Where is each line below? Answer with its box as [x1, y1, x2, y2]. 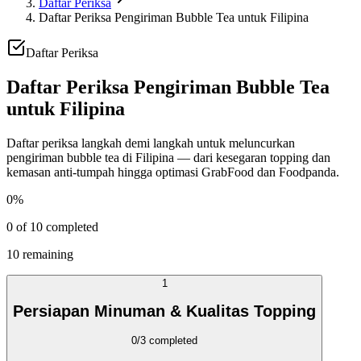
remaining [19, 247, 73, 261]
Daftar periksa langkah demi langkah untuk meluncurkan [6, 135, 295, 150]
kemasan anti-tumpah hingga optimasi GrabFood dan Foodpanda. [6, 164, 339, 179]
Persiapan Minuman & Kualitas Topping [13, 302, 316, 321]
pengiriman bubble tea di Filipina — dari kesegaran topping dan [6, 150, 330, 164]
